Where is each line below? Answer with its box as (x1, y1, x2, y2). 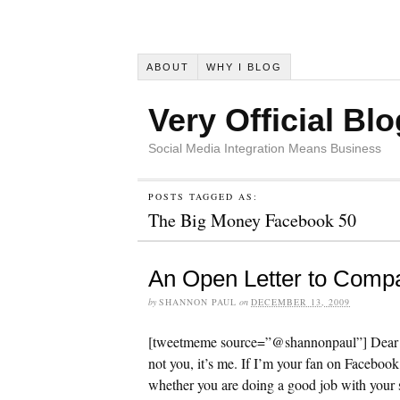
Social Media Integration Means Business (148, 140, 381, 155)
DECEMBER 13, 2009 (251, 295, 350, 308)
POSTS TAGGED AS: (148, 189, 258, 203)
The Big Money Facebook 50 (148, 207, 356, 232)
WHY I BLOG (205, 61, 282, 72)
